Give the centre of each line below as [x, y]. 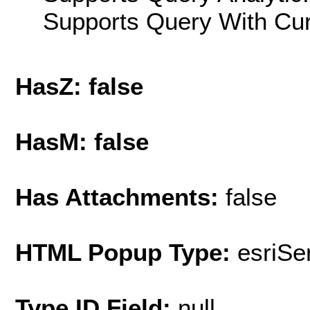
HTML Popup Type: [126, 252]
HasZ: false [79, 86]
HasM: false [82, 141]
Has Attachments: [120, 197]
